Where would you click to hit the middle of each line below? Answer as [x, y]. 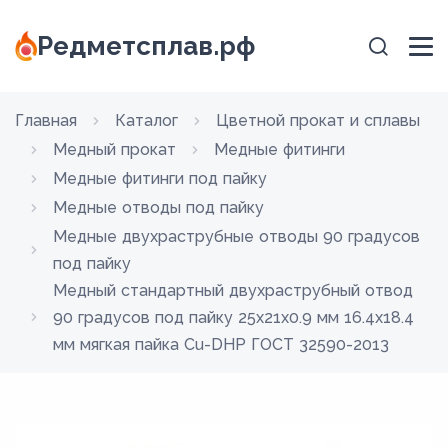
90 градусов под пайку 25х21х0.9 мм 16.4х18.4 [233, 317]
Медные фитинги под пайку [160, 178]
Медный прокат [114, 149]
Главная [46, 120]
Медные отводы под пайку [158, 207]
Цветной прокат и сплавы [318, 120]
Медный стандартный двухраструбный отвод [233, 290]
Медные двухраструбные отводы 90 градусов [236, 236]
